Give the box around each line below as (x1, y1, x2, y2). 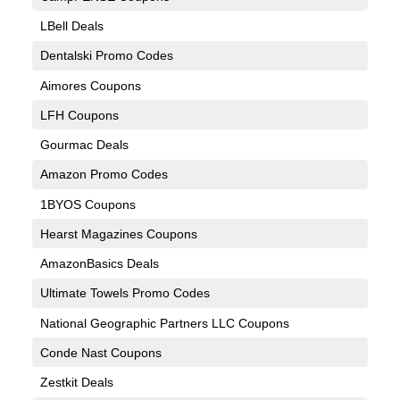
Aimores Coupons (39, 78, 141, 93)
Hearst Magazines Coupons (39, 226, 197, 241)
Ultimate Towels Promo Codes (39, 286, 210, 301)
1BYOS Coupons (39, 196, 136, 212)
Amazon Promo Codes (39, 167, 168, 182)
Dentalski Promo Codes (39, 48, 173, 63)
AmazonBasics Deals (39, 256, 159, 271)
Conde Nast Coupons (39, 345, 162, 360)
